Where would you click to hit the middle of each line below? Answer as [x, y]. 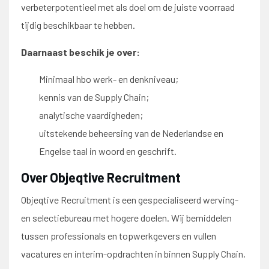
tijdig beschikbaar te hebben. [78, 25]
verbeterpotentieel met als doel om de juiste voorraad [128, 7]
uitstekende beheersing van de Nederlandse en [131, 133]
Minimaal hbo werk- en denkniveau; [109, 79]
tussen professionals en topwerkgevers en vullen [119, 236]
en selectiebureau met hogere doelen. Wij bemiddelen [126, 218]
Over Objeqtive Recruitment [101, 177]
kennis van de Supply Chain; [94, 97]
